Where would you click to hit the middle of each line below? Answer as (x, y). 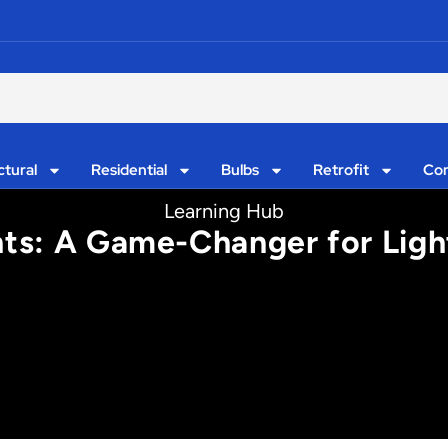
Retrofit (340, 170)
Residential (129, 170)
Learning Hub (224, 211)
